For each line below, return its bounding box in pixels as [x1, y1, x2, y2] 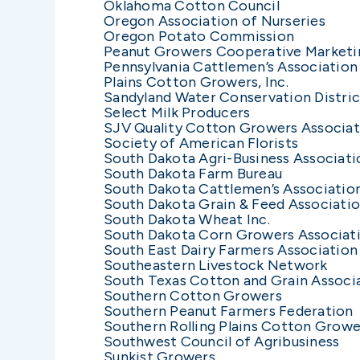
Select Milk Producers [104, 103, 251, 121]
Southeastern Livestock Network [104, 256, 328, 274]
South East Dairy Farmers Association [104, 240, 358, 259]
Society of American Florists [104, 133, 298, 152]
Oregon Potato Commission [104, 27, 294, 45]
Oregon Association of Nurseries [104, 11, 325, 30]
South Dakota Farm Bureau [104, 164, 282, 182]
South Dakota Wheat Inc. [104, 210, 270, 228]
